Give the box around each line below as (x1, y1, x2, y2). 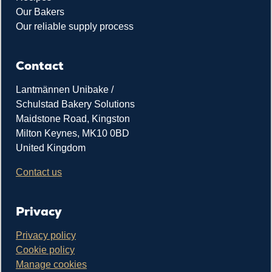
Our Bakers (16, 7, 64, 18)
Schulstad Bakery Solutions (16, 99, 135, 110)
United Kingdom (16, 143, 90, 154)
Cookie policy (16, 245, 75, 256)
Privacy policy (16, 230, 76, 241)
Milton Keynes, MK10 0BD (16, 128, 129, 139)
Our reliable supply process (16, 21, 134, 32)
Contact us (16, 167, 62, 178)
